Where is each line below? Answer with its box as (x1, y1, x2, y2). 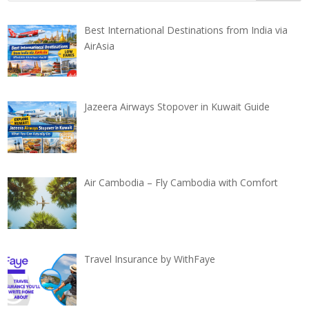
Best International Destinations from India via (83, 23, 288, 37)
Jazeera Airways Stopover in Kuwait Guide (83, 99, 270, 113)
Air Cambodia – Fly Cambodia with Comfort (83, 176, 278, 190)
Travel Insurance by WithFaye (83, 252, 215, 266)
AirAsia (83, 39, 114, 52)
